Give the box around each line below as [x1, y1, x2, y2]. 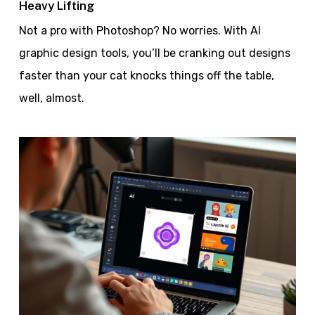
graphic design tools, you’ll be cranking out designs [18, 46, 290, 60]
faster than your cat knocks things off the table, [18, 69, 274, 82]
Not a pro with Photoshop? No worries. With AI [18, 24, 261, 37]
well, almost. [18, 91, 84, 105]
